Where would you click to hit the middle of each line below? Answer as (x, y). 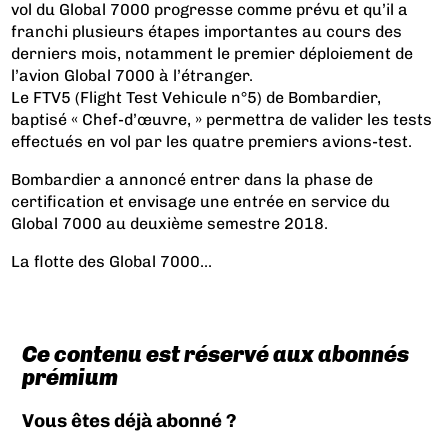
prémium (69, 378)
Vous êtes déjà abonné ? (128, 421)
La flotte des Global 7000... (112, 261)
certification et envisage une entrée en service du (201, 201)
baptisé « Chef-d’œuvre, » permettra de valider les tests (222, 119)
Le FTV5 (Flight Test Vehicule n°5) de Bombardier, (196, 97)
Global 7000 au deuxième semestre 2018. (170, 223)
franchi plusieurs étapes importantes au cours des (207, 31)
